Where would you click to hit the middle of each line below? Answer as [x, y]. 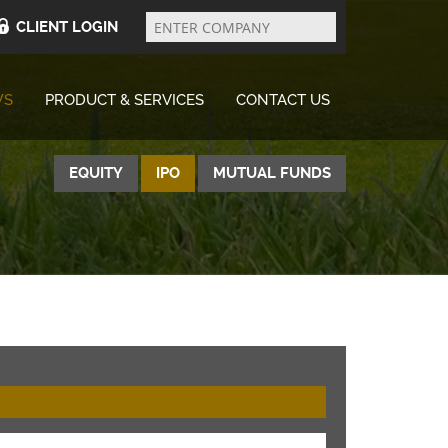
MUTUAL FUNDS [272, 173]
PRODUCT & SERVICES [124, 100]
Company [164, 26]
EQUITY [96, 173]
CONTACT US [283, 100]
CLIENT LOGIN [67, 27]
